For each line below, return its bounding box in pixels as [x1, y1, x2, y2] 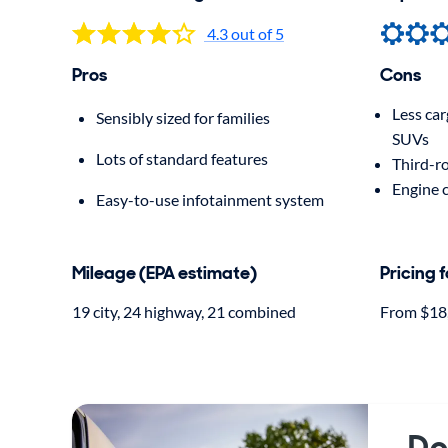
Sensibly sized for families [96, 108, 270, 128]
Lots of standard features [96, 149, 268, 169]
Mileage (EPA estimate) [72, 261, 257, 286]
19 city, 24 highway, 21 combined [72, 302, 296, 322]
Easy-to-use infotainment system [96, 190, 324, 210]
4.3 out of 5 [207, 23, 284, 43]
